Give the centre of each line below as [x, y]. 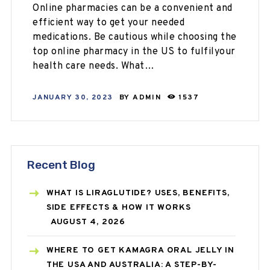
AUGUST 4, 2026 [88, 222]
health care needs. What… [94, 67]
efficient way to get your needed [109, 23]
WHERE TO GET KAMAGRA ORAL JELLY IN [140, 251]
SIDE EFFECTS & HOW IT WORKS [118, 208]
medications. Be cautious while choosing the [135, 38]
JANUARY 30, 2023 [73, 97]
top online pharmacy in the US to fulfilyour [134, 52]
